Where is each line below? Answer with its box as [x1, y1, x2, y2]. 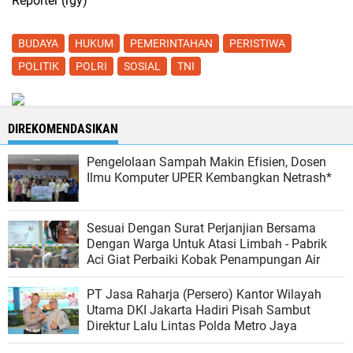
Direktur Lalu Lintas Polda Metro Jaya [87, 318, 297, 334]
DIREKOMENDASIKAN [8, 121, 118, 137]
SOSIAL [124, 59, 161, 72]
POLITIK [18, 59, 59, 72]
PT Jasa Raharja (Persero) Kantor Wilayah [87, 287, 321, 303]
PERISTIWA [229, 36, 285, 50]
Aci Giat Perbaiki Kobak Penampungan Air [87, 252, 320, 268]
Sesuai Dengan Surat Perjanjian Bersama [87, 221, 316, 236]
